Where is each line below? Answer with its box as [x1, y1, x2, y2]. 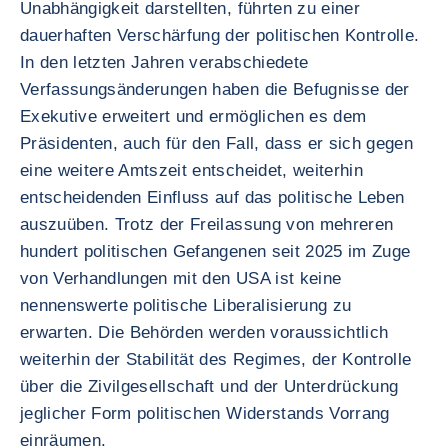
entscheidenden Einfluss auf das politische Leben [20, 188, 405, 207]
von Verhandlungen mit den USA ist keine [20, 269, 342, 288]
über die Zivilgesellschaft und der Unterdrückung [20, 377, 399, 396]
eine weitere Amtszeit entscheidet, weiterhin [20, 161, 363, 180]
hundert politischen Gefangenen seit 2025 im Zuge [20, 242, 411, 261]
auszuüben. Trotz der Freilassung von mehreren [20, 215, 394, 234]
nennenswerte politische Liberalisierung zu [20, 296, 352, 315]
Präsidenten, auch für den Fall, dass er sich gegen [20, 134, 413, 153]
